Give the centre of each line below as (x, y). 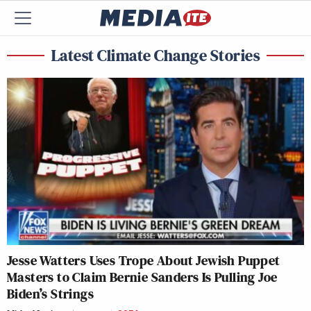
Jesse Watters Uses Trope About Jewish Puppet (144, 260)
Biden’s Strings (50, 293)
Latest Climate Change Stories (155, 55)
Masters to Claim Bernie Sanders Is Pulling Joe (142, 277)
